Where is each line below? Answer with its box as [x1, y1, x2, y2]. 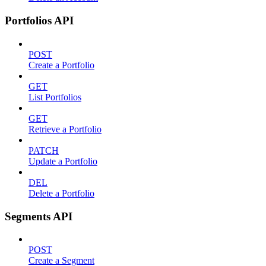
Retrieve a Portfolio [28, 123, 102, 134]
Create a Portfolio [28, 59, 94, 70]
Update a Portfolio [28, 156, 97, 166]
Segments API [5, 210, 72, 223]
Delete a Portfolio [28, 188, 94, 198]
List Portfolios [28, 91, 81, 102]
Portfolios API [5, 14, 74, 27]
